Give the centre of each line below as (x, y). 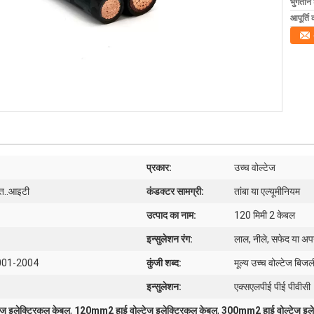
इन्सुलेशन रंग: (170, 239)
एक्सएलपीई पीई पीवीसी (272, 287)
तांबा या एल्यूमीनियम (267, 191)
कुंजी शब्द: (164, 263)
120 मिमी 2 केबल (265, 215)
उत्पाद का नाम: (171, 215)
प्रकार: (159, 168)
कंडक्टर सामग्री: (175, 191)
